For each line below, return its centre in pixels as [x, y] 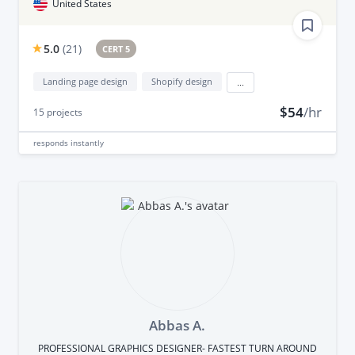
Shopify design [181, 81]
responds [52, 142]
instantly [87, 142]
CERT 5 [116, 48]
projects [63, 112]
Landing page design [85, 81]
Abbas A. [177, 325]
